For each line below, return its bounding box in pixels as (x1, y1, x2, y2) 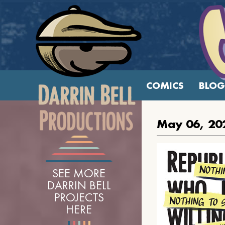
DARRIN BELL (47, 177, 111, 193)
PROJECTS (54, 189, 104, 205)
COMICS (146, 79, 184, 92)
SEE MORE (52, 165, 105, 181)
